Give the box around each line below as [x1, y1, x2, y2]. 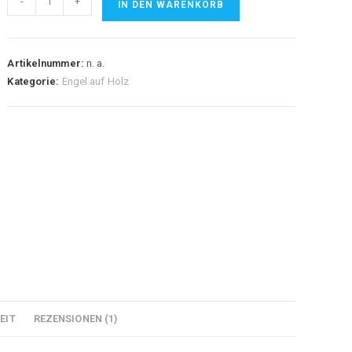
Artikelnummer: [7, 57, 86, 70]
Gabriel [6, 9, 42, 23]
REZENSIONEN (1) [33, 312, 118, 324]
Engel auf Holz [61, 75, 129, 88]
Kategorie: [7, 75, 62, 88]
